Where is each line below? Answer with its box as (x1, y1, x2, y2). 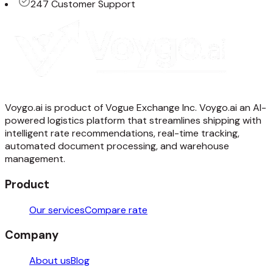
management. (5, 152, 65, 166)
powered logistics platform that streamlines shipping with (5, 114, 261, 127)
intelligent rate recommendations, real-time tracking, (5, 127, 239, 140)
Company (5, 227, 58, 243)
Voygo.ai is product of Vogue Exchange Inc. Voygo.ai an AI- (5, 101, 266, 115)
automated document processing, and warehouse (5, 140, 229, 153)
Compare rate (85, 203, 147, 216)
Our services (29, 203, 85, 216)
